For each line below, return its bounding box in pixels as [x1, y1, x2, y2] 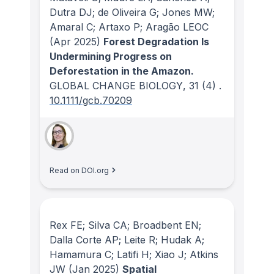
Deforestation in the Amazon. [50, 64, 194, 77]
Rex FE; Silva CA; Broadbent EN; [50, 219, 201, 232]
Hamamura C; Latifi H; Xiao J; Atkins [50, 248, 218, 261]
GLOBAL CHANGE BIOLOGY [50, 79, 183, 92]
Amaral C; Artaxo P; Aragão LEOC [50, 20, 209, 33]
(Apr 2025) [50, 35, 100, 48]
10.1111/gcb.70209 [50, 94, 132, 106]
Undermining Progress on [50, 50, 172, 62]
